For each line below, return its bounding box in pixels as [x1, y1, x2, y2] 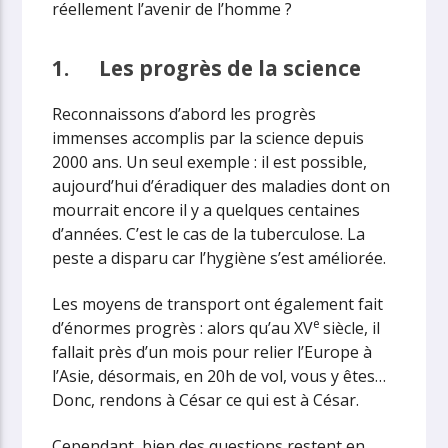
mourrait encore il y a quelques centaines [52, 198, 361, 221]
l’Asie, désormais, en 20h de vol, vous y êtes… [52, 364, 387, 387]
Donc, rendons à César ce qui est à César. [52, 388, 360, 411]
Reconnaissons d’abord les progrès [52, 102, 317, 125]
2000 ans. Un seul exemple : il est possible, [52, 150, 368, 173]
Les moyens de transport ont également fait [52, 292, 384, 315]
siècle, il [323, 316, 381, 339]
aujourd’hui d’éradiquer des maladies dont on [52, 174, 391, 197]
